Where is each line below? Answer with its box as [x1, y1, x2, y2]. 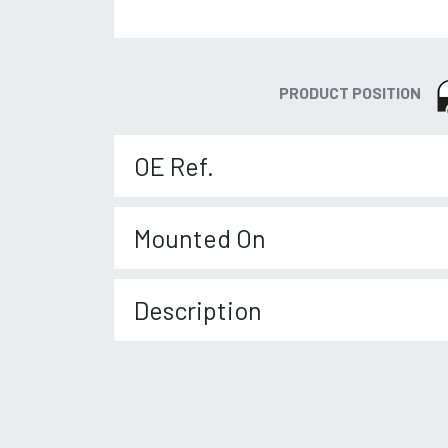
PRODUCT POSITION [279, 83, 421, 102]
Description [134, 295, 262, 325]
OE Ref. [134, 151, 214, 181]
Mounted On [134, 223, 266, 253]
